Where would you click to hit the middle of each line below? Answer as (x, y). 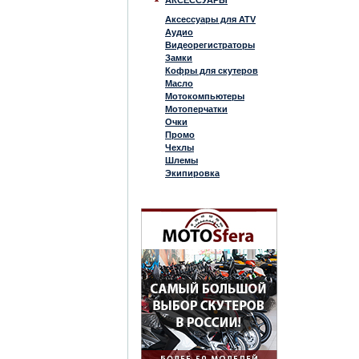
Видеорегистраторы (210, 45)
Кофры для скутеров (212, 71)
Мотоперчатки (196, 109)
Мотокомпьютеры (205, 96)
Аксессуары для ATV (210, 19)
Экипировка (192, 173)
